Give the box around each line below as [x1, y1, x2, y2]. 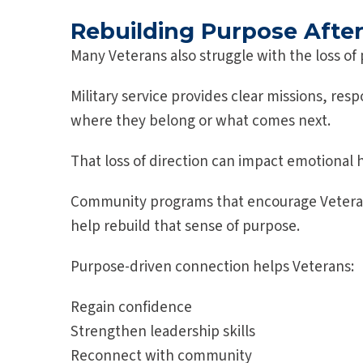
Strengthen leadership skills [70, 321, 255, 344]
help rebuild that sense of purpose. [70, 216, 300, 238]
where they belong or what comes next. [70, 110, 331, 133]
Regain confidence [70, 297, 192, 319]
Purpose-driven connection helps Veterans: [70, 256, 354, 279]
